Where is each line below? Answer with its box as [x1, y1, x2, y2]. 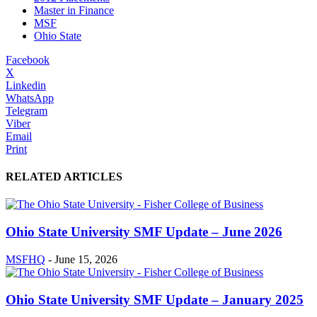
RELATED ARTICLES [6, 171, 122, 183]
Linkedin [6, 79, 46, 91]
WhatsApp [6, 91, 54, 104]
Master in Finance [34, 4, 114, 16]
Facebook [6, 53, 50, 66]
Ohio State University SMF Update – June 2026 [6, 224, 282, 240]
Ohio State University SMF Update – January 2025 [6, 292, 304, 307]
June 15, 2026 [54, 253, 117, 265]
